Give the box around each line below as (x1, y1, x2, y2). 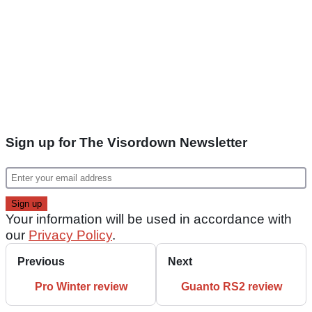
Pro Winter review (34, 281, 127, 293)
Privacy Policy (29, 228, 112, 243)
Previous (17, 256, 65, 268)
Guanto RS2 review (180, 281, 282, 293)
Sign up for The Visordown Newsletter (6, 135, 247, 150)
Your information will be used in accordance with (6, 212, 292, 227)
